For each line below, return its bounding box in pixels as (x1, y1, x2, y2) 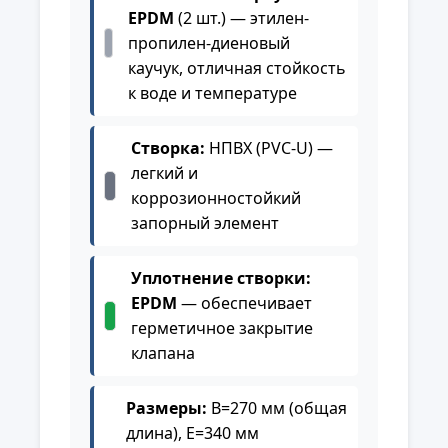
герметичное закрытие (130, 316, 313, 339)
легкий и (131, 161, 199, 184)
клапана (130, 341, 195, 364)
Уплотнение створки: (130, 266, 311, 289)
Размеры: (126, 396, 208, 419)
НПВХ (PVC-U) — (205, 136, 334, 159)
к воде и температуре (127, 81, 297, 104)
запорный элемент (131, 211, 280, 234)
